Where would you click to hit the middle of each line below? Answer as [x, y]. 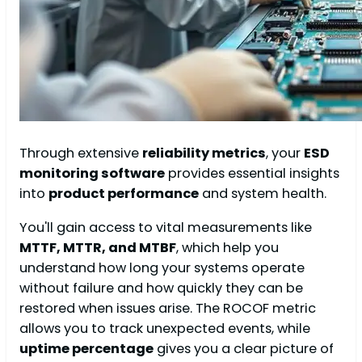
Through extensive [81, 154]
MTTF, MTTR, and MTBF [98, 247]
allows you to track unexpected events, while [165, 328]
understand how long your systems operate [162, 267]
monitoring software [92, 174]
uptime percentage [86, 348]
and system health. [263, 194]
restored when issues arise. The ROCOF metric [168, 308]
